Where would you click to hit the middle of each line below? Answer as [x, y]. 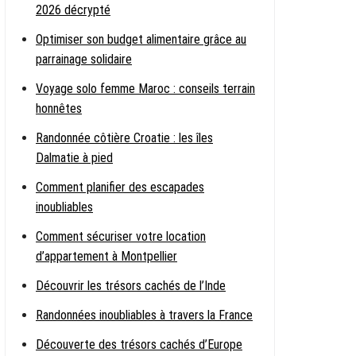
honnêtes [59, 108]
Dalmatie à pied [74, 157]
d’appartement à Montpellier [106, 256]
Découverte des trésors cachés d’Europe [139, 344]
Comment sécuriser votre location [121, 236]
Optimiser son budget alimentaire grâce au [141, 39]
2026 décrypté [73, 10]
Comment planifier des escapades [120, 187]
